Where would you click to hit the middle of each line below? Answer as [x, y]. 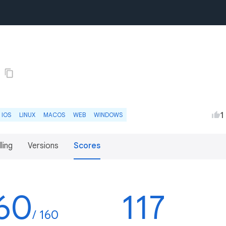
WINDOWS [108, 115]
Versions [43, 146]
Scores [87, 146]
